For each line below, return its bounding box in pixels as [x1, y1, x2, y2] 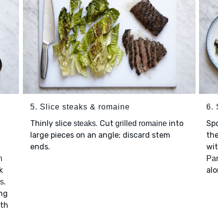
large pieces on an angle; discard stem [30, 130, 170, 140]
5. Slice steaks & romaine [30, 102, 130, 111]
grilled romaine [115, 119, 167, 127]
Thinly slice [30, 118, 73, 128]
